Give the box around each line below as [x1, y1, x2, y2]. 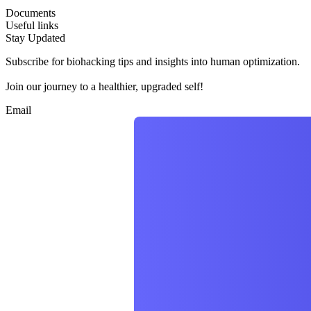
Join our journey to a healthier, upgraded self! [6, 81, 203, 93]
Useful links [6, 19, 58, 32]
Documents [6, 7, 56, 19]
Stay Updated [6, 32, 65, 44]
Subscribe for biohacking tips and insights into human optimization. [6, 56, 300, 68]
